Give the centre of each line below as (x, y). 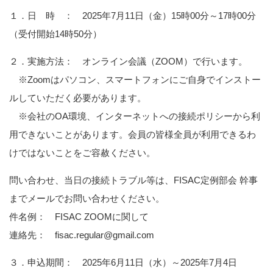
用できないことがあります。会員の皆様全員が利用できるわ (133, 134)
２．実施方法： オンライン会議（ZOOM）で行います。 (128, 61)
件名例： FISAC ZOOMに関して (79, 217)
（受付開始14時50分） (55, 34)
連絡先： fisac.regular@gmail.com (82, 235)
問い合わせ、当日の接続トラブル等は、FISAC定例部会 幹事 (133, 180)
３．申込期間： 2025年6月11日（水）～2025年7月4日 (123, 262)
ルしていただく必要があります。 (78, 98)
